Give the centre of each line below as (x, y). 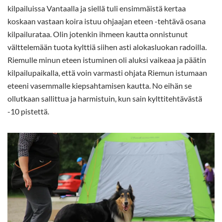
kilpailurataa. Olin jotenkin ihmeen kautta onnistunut (98, 34)
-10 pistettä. (28, 111)
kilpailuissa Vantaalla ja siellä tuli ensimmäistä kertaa (97, 8)
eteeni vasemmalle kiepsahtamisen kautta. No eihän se (100, 85)
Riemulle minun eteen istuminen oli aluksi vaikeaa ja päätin (107, 59)
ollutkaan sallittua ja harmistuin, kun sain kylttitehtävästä (105, 98)
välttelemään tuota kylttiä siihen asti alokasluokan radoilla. (107, 47)
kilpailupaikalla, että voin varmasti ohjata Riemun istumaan (107, 72)
